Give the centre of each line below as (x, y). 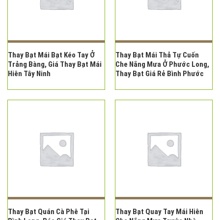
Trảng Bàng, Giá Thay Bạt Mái (55, 65)
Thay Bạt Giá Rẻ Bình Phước (159, 74)
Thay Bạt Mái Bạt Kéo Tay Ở (51, 55)
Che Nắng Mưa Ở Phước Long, (162, 65)
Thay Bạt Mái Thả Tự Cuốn (157, 55)
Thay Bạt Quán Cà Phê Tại (48, 212)
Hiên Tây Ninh (29, 74)
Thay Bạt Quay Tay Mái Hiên (159, 212)
